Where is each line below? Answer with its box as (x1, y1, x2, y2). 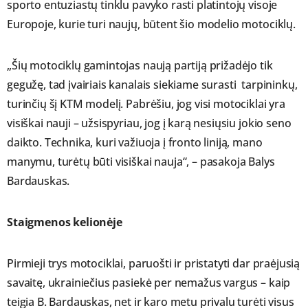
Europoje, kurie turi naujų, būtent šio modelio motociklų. (7, 16, 296, 32)
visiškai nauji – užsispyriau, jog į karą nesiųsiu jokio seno (7, 115, 291, 131)
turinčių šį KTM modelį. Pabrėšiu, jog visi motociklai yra (7, 96, 285, 112)
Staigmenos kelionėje (7, 214, 122, 230)
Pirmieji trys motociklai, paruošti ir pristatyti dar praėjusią (7, 256, 300, 272)
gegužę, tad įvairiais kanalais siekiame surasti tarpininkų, (7, 77, 298, 93)
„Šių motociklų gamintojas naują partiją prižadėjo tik (7, 58, 273, 74)
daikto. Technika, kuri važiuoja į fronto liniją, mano (7, 135, 263, 151)
